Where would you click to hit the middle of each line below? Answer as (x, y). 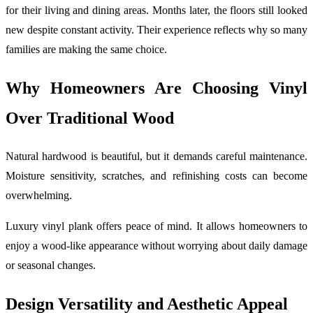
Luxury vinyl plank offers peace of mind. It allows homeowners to (156, 226)
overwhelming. (39, 196)
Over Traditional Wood (90, 118)
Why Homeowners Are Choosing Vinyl (156, 88)
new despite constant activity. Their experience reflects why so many (156, 29)
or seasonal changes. (51, 265)
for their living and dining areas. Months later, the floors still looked (156, 10)
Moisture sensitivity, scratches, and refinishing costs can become (156, 176)
